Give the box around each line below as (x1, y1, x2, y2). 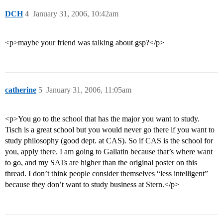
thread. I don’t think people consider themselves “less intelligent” (5, 169, 208, 178)
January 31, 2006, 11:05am (46, 86, 131, 95)
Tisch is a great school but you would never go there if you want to (5, 125, 215, 134)
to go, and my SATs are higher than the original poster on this (5, 158, 197, 167)
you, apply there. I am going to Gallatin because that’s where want (5, 147, 213, 156)
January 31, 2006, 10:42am (33, 9, 118, 18)
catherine (5, 86, 36, 95)
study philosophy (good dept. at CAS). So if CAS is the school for (5, 136, 213, 145)
